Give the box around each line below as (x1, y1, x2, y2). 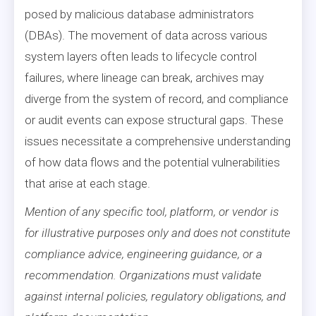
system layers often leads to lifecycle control (25, 49, 257, 63)
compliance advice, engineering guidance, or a (25, 246, 262, 261)
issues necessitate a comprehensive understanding (25, 133, 291, 148)
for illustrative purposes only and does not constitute (25, 225, 291, 240)
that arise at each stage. (25, 176, 150, 190)
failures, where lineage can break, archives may (25, 70, 264, 85)
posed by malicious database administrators (25, 6, 254, 21)
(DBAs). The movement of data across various (25, 28, 267, 42)
